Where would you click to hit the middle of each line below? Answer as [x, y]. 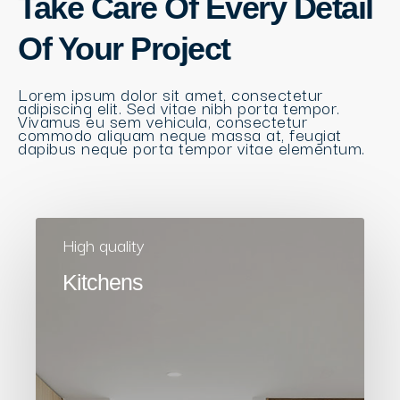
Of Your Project [124, 49]
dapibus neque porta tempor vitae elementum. [194, 147]
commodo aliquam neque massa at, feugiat [180, 134]
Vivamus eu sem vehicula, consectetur [162, 121]
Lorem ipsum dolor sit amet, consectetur [171, 94]
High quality [104, 245]
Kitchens [103, 282]
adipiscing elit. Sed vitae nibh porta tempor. [179, 107]
